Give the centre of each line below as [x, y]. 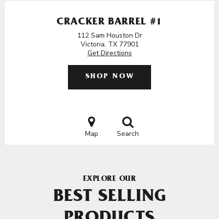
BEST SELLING [109, 198]
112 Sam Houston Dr [109, 35]
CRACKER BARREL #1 [109, 23]
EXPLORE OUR [109, 179]
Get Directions [109, 53]
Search [128, 134]
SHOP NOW [110, 77]
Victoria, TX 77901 [109, 44]
